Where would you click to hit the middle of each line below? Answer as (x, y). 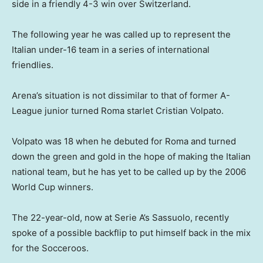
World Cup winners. (53, 187)
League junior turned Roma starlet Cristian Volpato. (118, 111)
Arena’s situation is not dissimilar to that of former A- (121, 96)
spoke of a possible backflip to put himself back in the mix (131, 233)
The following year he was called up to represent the (121, 35)
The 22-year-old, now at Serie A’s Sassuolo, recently (120, 218)
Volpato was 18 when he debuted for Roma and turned (124, 141)
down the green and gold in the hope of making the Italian (131, 157)
